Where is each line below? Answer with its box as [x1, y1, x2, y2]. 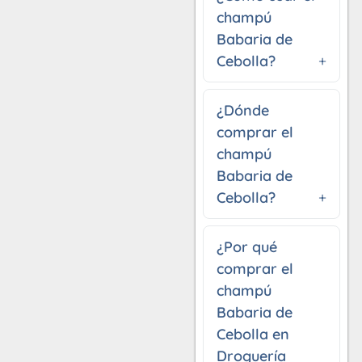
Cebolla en [217, 324, 290, 343]
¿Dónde [217, 100, 270, 120]
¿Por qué [217, 237, 278, 256]
